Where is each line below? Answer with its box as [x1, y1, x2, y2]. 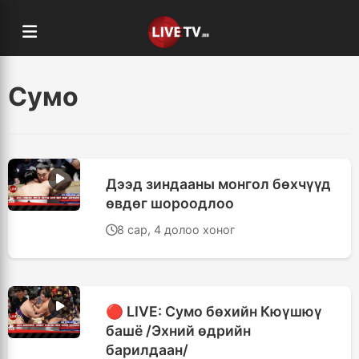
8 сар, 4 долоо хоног [117, 223, 236, 236]
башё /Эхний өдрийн [106, 322, 251, 339]
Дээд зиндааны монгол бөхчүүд [106, 175, 331, 192]
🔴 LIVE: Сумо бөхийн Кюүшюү [106, 303, 322, 320]
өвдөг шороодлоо [106, 195, 234, 212]
